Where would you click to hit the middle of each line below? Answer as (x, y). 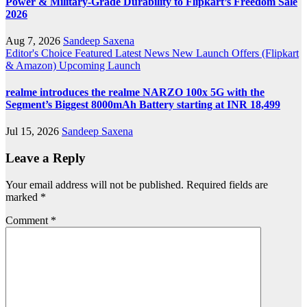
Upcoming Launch (100, 65)
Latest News (144, 53)
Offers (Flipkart (265, 53)
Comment (28, 220)
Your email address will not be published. (95, 184)
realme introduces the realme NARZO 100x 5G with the (135, 93)
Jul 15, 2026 (34, 132)
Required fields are (227, 184)
